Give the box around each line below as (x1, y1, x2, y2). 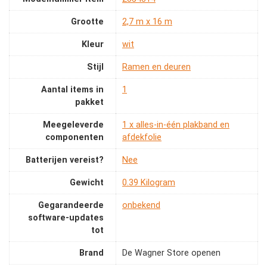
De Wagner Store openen (122, 248, 221, 259)
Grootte (71, 17, 104, 27)
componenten (45, 132, 104, 143)
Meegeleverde (43, 120, 104, 131)
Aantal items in (41, 85, 104, 95)
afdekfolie (122, 132, 162, 143)
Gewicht (70, 178, 104, 188)
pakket (75, 97, 104, 108)
